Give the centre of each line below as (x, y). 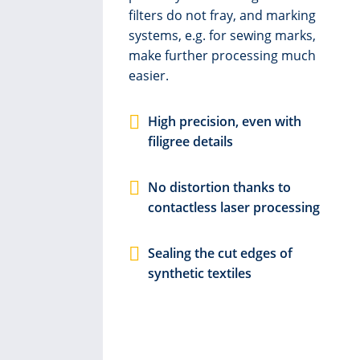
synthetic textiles (200, 273)
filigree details (190, 141)
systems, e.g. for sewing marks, (222, 35)
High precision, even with (225, 121)
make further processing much (222, 55)
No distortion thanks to (219, 187)
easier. (149, 76)
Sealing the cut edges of (220, 253)
